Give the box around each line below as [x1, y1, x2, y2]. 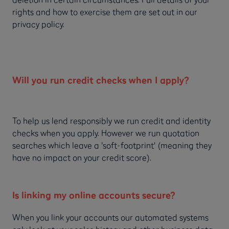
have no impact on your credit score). [12, 152, 151, 163]
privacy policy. [12, 19, 64, 30]
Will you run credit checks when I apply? [12, 74, 189, 86]
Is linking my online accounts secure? [12, 189, 175, 201]
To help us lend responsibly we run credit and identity [12, 116, 211, 126]
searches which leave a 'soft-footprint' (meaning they [12, 140, 212, 151]
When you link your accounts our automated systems [12, 212, 209, 222]
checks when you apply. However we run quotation [12, 128, 199, 139]
